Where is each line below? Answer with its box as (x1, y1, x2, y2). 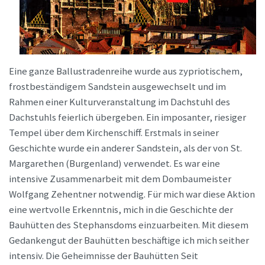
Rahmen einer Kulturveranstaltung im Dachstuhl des (9, 95, 230, 108)
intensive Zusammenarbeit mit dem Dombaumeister (9, 172, 231, 185)
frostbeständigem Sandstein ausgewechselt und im (9, 80, 226, 93)
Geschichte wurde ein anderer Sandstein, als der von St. (9, 141, 242, 154)
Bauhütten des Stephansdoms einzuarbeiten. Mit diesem (9, 218, 248, 231)
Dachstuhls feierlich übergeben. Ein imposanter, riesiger (9, 111, 246, 124)
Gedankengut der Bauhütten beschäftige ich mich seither (9, 234, 249, 247)
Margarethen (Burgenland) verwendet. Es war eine (9, 157, 220, 170)
